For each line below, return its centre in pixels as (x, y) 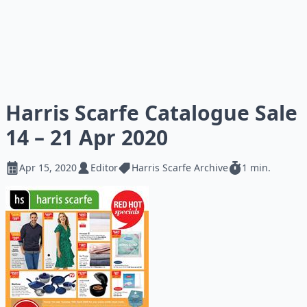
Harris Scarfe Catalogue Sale (151, 113)
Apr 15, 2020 (48, 168)
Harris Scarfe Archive (180, 168)
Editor (104, 168)
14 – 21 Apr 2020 (87, 137)
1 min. (256, 168)
